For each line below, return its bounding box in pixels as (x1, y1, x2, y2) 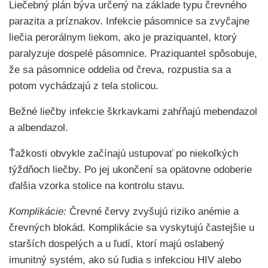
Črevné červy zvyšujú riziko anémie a (66, 206, 239, 217)
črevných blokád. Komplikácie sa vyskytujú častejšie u (9, 222, 254, 233)
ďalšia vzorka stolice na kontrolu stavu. (9, 180, 185, 191)
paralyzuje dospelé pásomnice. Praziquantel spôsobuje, (9, 48, 257, 59)
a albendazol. (9, 122, 68, 133)
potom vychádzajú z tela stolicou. (9, 80, 159, 92)
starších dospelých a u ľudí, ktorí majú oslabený (9, 238, 224, 249)
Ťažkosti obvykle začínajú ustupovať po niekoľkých (9, 148, 238, 159)
